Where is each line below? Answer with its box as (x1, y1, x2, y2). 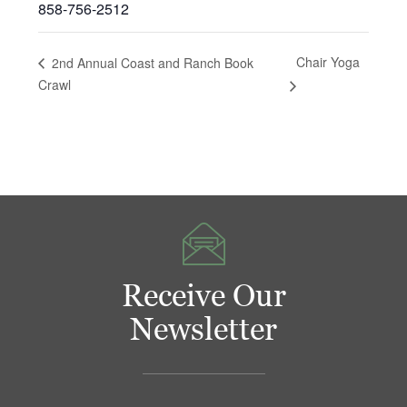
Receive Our (121, 278, 286, 313)
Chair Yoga (295, 53, 360, 72)
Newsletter (130, 312, 277, 347)
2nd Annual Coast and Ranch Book (48, 53, 254, 72)
